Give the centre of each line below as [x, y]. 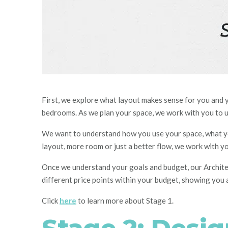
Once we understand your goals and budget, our [123, 167]
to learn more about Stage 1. [125, 201]
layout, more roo [70, 146]
